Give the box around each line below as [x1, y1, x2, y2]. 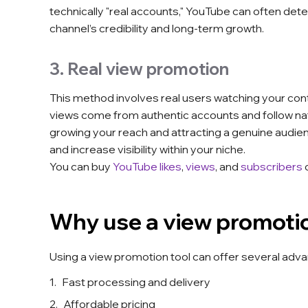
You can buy [49, 159, 113, 174]
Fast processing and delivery [62, 275, 210, 289]
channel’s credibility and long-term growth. [49, 21, 264, 36]
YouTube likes [113, 159, 181, 174]
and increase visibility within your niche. [49, 142, 245, 157]
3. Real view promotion [49, 58, 229, 80]
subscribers [241, 159, 302, 174]
